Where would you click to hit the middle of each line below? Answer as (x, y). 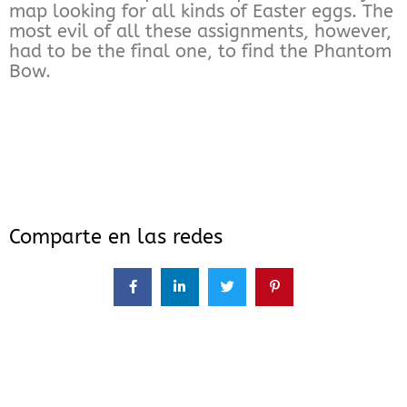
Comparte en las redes (116, 237)
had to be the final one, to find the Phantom (200, 51)
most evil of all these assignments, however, (200, 31)
